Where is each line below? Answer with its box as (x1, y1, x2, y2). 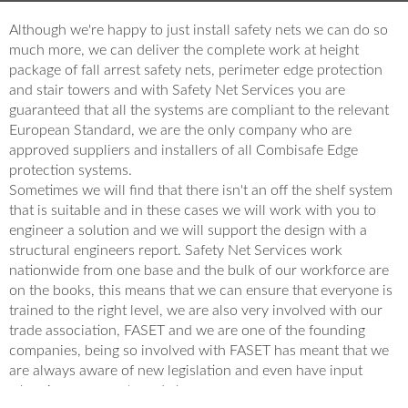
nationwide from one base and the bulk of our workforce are (9, 262, 389, 278)
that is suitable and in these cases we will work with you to (9, 202, 376, 218)
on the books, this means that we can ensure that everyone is (9, 282, 393, 298)
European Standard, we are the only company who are (9, 122, 352, 138)
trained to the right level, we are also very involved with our (9, 302, 382, 318)
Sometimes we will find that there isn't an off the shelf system (9, 182, 393, 198)
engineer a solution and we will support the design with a (9, 222, 367, 238)
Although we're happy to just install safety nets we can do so (9, 22, 388, 37)
